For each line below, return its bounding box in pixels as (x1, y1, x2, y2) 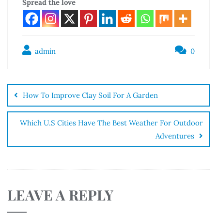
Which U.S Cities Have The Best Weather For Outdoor (20, 118, 203, 127)
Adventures (155, 131, 194, 140)
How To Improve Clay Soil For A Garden (23, 90, 158, 100)
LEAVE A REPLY (7, 185, 113, 204)
